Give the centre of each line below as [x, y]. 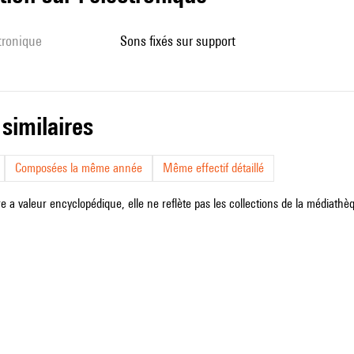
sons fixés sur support [181, 41]
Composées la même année [79, 168]
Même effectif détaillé [213, 168]
